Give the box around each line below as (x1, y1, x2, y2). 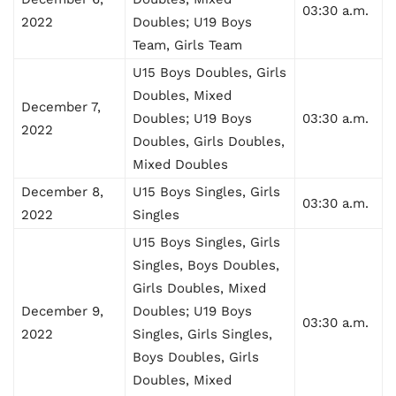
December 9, (21, 302, 103, 319)
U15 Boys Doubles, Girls (133, 64, 286, 80)
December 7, (21, 98, 101, 115)
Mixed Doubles (133, 156, 228, 172)
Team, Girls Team (133, 36, 242, 53)
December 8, (21, 183, 103, 200)
